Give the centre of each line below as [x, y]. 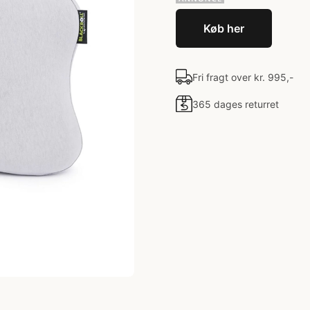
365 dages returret [236, 104]
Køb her [224, 28]
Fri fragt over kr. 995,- [243, 77]
